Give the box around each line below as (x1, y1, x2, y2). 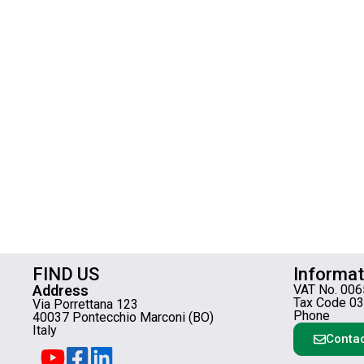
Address (32, 282, 89, 300)
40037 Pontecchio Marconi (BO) (32, 310, 214, 326)
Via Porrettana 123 (32, 297, 138, 313)
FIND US (32, 264, 99, 285)
